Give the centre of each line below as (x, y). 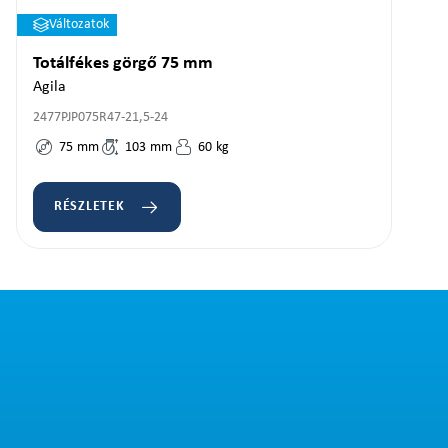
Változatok (79, 25)
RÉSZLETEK (89, 207)
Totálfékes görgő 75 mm (123, 64)
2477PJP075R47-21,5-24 (100, 118)
